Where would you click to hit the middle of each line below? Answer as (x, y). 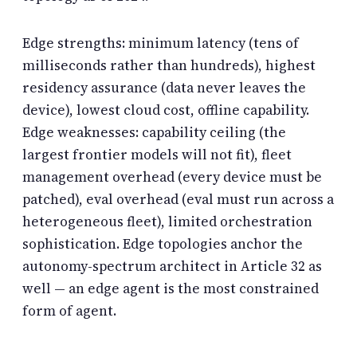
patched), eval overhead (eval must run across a (178, 200)
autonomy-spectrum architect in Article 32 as (172, 267)
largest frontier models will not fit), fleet (157, 155)
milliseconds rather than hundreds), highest (169, 66)
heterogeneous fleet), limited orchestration (167, 222)
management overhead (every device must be (172, 177)
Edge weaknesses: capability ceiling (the (154, 133)
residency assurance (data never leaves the (164, 88)
